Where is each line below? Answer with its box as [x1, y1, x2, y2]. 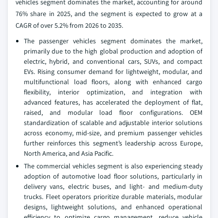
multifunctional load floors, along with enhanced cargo [24, 77, 202, 86]
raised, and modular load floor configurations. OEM [24, 108, 202, 117]
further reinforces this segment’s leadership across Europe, [24, 138, 202, 147]
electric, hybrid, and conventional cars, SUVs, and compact [24, 56, 202, 66]
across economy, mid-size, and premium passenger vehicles [24, 128, 202, 137]
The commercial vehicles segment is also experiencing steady [24, 161, 202, 170]
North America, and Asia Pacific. [24, 148, 113, 158]
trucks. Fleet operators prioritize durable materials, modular [24, 192, 202, 201]
